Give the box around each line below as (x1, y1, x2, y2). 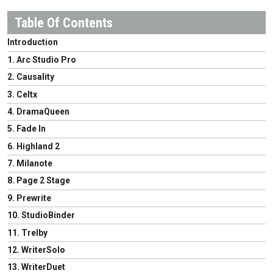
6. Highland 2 (7, 141, 60, 151)
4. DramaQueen (7, 106, 69, 116)
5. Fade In (7, 124, 46, 134)
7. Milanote (7, 158, 52, 169)
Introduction (7, 37, 58, 48)
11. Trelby (7, 227, 48, 238)
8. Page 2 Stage (7, 175, 70, 186)
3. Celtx (7, 89, 37, 99)
